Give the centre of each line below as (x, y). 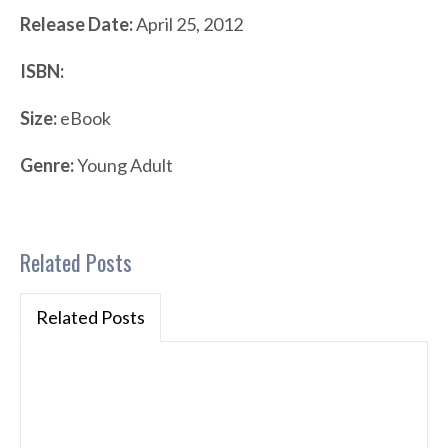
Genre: (47, 165)
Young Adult (123, 165)
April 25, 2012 (188, 24)
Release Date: (76, 24)
